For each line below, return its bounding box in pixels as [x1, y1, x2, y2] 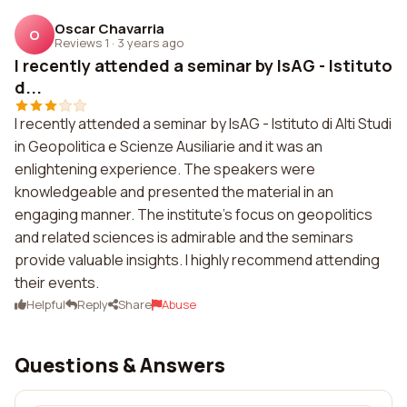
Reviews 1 [55, 34, 109, 51]
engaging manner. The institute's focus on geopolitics [15, 204, 372, 224]
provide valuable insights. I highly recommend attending [15, 250, 380, 270]
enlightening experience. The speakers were [15, 159, 315, 179]
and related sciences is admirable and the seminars [15, 227, 353, 247]
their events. [15, 273, 99, 293]
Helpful [26, 296, 65, 313]
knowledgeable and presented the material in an [15, 182, 333, 202]
